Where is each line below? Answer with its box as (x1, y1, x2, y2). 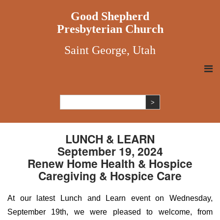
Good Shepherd (71, 10, 149, 23)
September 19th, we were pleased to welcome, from (7, 208, 213, 216)
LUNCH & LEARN (65, 131, 155, 147)
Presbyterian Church (56, 23, 164, 35)
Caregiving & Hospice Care (38, 167, 182, 184)
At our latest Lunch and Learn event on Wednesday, (7, 194, 213, 202)
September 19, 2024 (57, 143, 163, 159)
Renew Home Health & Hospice (27, 155, 192, 171)
